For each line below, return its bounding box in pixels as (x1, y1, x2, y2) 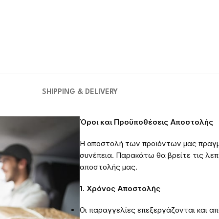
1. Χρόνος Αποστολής (80, 184, 160, 194)
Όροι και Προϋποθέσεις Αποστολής (80, 117, 213, 127)
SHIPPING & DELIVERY (42, 88, 118, 96)
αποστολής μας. (80, 162, 137, 172)
